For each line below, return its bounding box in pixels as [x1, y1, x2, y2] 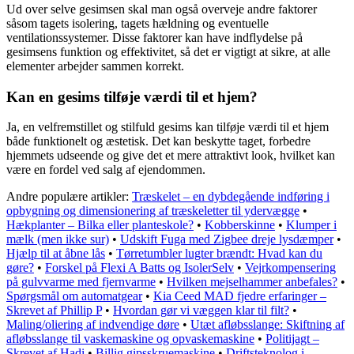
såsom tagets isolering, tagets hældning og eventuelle [6, 16, 269, 30]
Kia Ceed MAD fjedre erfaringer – [153, 289, 326, 303]
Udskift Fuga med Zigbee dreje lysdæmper [120, 232, 333, 247]
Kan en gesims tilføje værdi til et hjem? [6, 88, 258, 105]
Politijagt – [265, 332, 319, 346]
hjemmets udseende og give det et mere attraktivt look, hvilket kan [6, 149, 335, 163]
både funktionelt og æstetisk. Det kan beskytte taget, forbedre [6, 134, 311, 149]
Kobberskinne [205, 218, 275, 232]
